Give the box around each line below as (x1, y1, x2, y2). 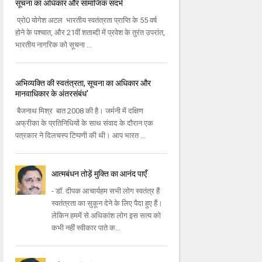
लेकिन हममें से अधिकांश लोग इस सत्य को (51, 211, 161, 220)
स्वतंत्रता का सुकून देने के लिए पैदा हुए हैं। (51, 199, 163, 208)
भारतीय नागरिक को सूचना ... (15, 40, 92, 50)
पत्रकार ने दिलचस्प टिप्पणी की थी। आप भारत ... (15, 131, 146, 140)
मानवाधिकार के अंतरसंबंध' (15, 89, 88, 99)
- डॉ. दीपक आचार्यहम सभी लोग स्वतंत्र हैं (51, 187, 160, 196)
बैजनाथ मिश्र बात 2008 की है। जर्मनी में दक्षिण (15, 106, 143, 116)
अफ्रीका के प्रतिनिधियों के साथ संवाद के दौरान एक (15, 119, 153, 128)
